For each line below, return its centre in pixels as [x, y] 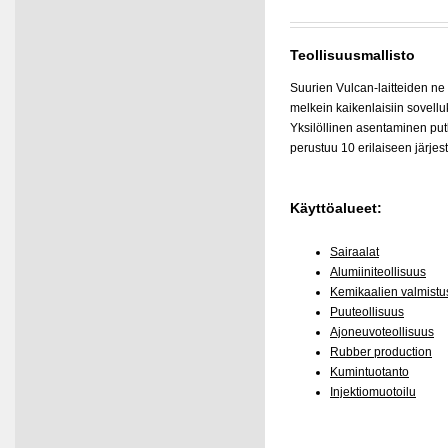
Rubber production [381, 352]
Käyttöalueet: [336, 207]
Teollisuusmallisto [352, 55]
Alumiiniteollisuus [378, 272]
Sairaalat [354, 252]
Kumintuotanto [369, 372]
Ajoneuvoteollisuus [382, 332]
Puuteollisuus [367, 312]
